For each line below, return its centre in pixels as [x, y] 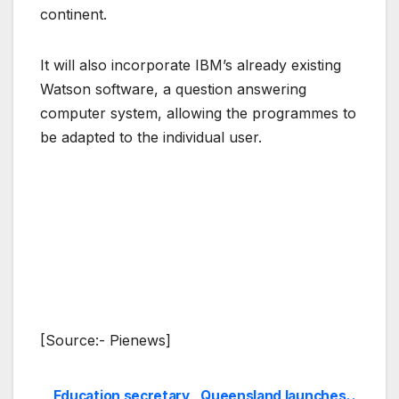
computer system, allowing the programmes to [198, 113]
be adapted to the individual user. [151, 137]
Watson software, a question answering [173, 89]
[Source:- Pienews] [106, 340]
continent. [73, 14]
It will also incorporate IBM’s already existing [191, 65]
